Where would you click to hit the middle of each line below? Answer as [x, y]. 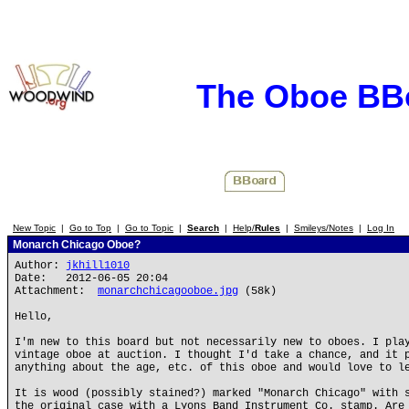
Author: [40, 266]
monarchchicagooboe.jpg [168, 291]
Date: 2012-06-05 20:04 [91, 278]
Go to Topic [149, 228]
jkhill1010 [98, 266]
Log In [381, 228]
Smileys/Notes [324, 228]
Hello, [34, 317]
